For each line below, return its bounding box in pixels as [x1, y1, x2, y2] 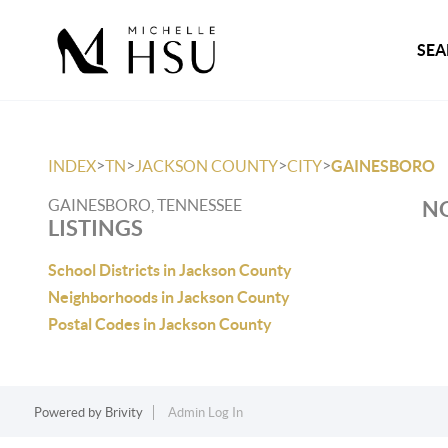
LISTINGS [48, 215, 143, 240]
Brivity [104, 405, 143, 420]
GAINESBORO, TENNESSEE [48, 196, 242, 214]
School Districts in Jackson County [48, 261, 292, 279]
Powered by [33, 405, 105, 420]
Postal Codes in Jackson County [48, 315, 272, 333]
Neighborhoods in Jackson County [48, 288, 290, 306]
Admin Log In [167, 405, 243, 420]
